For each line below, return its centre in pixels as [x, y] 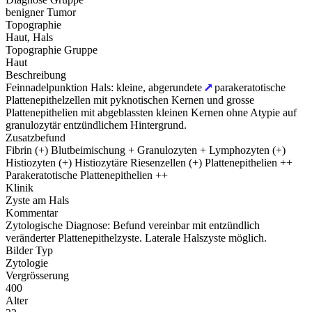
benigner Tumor [41, 12]
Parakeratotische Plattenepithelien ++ [87, 175]
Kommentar [32, 212]
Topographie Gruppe [52, 49]
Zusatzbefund [36, 137]
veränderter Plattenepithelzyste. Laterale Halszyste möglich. [136, 237]
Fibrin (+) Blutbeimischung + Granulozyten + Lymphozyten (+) [146, 150]
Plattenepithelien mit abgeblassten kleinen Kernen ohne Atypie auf [151, 112]
